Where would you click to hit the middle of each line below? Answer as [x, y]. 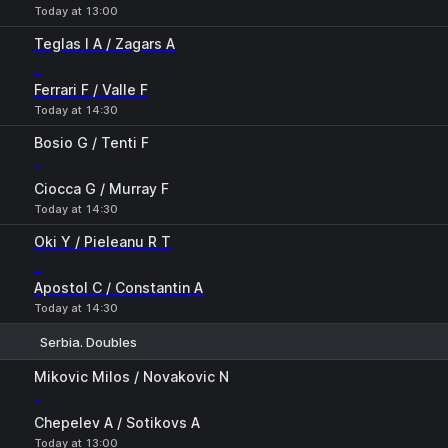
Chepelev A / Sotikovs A [117, 422]
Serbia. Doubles [88, 341]
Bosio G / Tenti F [91, 142]
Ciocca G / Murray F [101, 188]
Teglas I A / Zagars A [104, 43]
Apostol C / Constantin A [118, 287]
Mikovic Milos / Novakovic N [131, 376]
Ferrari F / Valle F [91, 89]
